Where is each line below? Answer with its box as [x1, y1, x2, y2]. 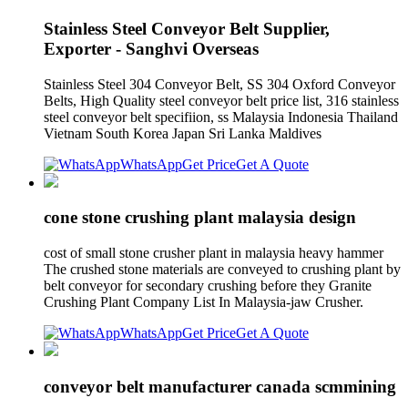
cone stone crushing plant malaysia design [44, 208, 356, 228]
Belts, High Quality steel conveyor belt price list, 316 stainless [44, 92, 399, 108]
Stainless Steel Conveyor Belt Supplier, [44, 18, 330, 38]
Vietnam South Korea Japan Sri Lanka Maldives [44, 125, 321, 141]
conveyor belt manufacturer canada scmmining [44, 376, 396, 396]
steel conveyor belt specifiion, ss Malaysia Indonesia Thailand [44, 108, 398, 125]
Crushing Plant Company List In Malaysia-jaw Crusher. [44, 293, 363, 310]
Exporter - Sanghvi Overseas [44, 38, 259, 58]
